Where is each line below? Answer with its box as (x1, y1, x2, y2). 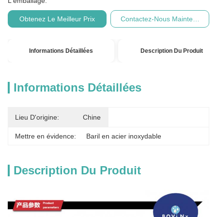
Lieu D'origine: (15, 113, 59, 121)
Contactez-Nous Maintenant (120, 15, 206, 23)
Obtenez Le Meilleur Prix (19, 15, 95, 23)
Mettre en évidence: (15, 132, 76, 140)
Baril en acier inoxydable (86, 132, 162, 140)
